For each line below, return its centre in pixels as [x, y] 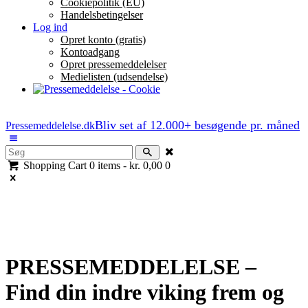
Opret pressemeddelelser [113, 64]
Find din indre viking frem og [145, 293]
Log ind [50, 27]
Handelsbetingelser [102, 14]
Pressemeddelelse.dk [50, 126]
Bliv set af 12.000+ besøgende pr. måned [197, 125]
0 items [105, 166]
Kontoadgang [90, 52]
